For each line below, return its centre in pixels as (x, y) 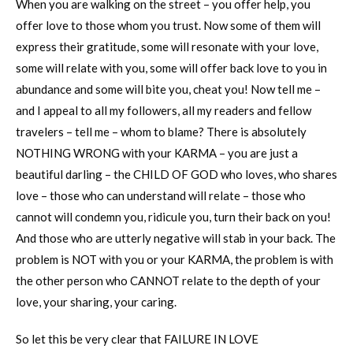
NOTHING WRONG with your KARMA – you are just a (157, 152)
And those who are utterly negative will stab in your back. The (176, 238)
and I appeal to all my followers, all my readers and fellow (163, 110)
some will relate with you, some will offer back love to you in (171, 67)
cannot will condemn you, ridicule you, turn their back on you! (173, 216)
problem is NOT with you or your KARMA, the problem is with (175, 259)
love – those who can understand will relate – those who (161, 195)
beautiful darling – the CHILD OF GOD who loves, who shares (176, 174)
